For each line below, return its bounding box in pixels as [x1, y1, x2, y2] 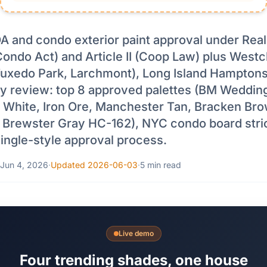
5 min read [140, 160, 181, 170]
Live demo [118, 229, 154, 238]
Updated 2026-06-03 [51, 160, 138, 170]
